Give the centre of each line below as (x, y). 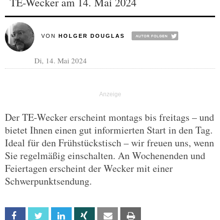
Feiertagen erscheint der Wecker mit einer (89, 168)
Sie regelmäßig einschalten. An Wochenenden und (105, 155)
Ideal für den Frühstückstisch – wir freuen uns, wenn (110, 143)
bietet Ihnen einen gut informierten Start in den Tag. (109, 130)
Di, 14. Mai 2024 (61, 60)
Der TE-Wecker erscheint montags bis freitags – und (110, 117)
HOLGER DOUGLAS (91, 36)
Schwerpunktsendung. (48, 181)
